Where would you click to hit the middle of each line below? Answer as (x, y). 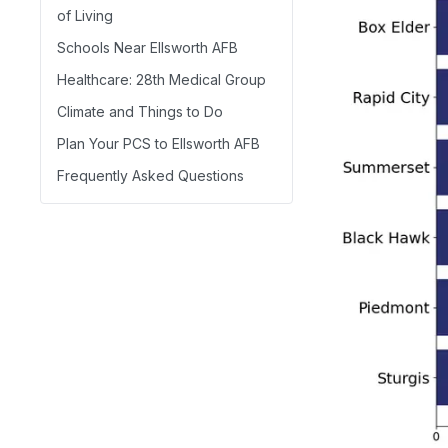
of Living (85, 15)
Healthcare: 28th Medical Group (161, 79)
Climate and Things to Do (140, 111)
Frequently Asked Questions (150, 175)
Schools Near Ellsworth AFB (147, 47)
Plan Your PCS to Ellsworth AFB (158, 143)
